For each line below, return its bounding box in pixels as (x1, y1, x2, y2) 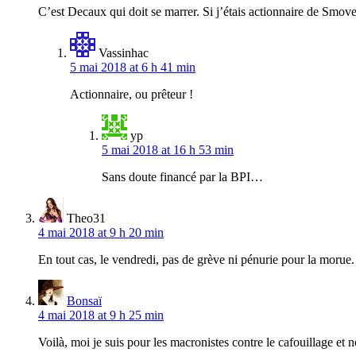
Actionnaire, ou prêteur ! (70, 87, 193, 101)
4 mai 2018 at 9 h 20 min (38, 225, 164, 239)
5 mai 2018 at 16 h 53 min (102, 142, 234, 157)
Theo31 (67, 211, 106, 225)
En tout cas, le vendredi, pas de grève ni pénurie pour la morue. (38, 252, 354, 266)
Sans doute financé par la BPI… (102, 169, 263, 184)
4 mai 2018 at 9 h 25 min (38, 308, 164, 322)
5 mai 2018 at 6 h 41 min (70, 60, 195, 74)
